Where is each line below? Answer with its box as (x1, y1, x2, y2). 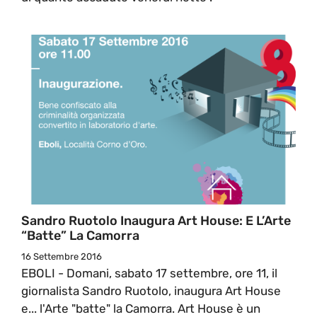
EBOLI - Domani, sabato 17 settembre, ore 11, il (21, 265, 277, 280)
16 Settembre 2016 (21, 250, 102, 262)
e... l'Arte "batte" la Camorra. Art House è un (21, 301, 260, 316)
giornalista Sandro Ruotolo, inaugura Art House (21, 283, 281, 298)
